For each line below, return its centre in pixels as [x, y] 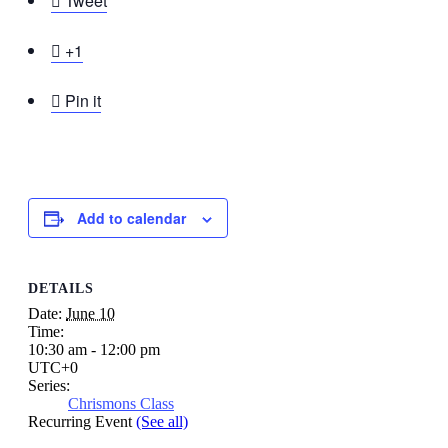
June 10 [90, 314]
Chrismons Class [121, 404]
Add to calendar [131, 217]
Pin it [83, 100]
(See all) [162, 422]
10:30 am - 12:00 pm [94, 350]
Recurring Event [82, 422]
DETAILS [61, 289]
